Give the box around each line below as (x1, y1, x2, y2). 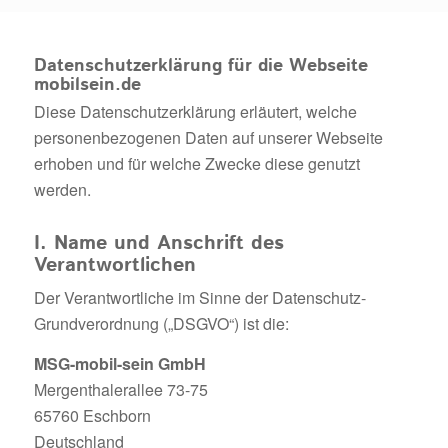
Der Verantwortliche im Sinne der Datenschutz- (33, 286, 366, 309)
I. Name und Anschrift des (33, 229, 284, 258)
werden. (33, 178, 91, 201)
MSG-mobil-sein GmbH (33, 351, 206, 375)
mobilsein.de (33, 72, 141, 98)
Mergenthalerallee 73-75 (33, 377, 208, 401)
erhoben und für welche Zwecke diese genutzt (33, 152, 360, 175)
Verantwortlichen (33, 251, 196, 280)
